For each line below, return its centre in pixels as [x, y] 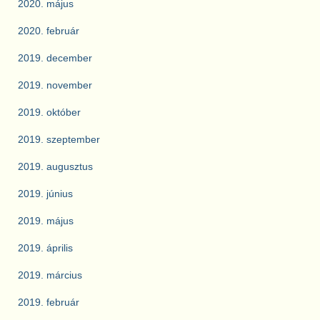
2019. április [45, 248]
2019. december [55, 58]
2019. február [49, 302]
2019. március [50, 275]
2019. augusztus [55, 167]
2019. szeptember [59, 140]
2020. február [49, 31]
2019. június [45, 194]
